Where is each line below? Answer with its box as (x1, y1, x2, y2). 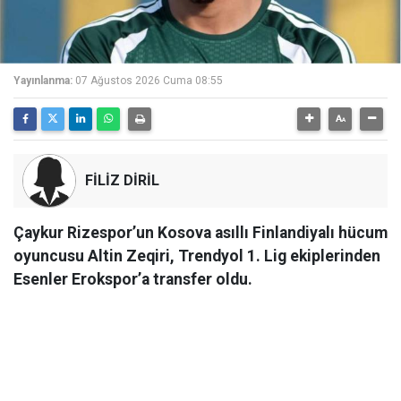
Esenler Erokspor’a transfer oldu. (13, 269, 252, 288)
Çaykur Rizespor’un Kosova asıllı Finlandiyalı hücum (13, 223, 388, 242)
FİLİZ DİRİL (85, 171, 159, 189)
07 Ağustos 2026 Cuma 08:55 (75, 73, 223, 87)
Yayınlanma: (13, 73, 73, 87)
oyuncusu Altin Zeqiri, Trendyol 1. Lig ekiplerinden (13, 246, 380, 265)
